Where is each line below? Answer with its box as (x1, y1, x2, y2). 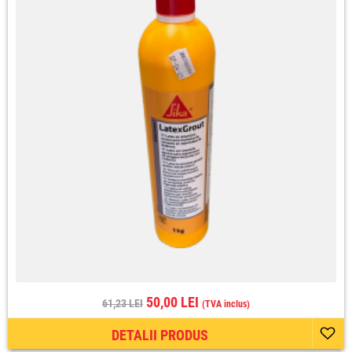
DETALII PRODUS (112, 326, 208, 343)
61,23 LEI (102, 297, 143, 310)
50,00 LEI (143, 294, 202, 310)
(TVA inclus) (202, 299, 250, 310)
